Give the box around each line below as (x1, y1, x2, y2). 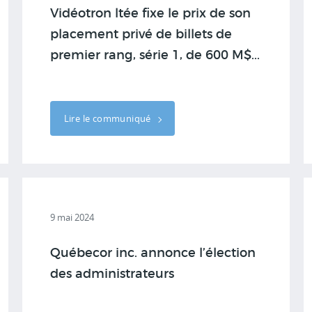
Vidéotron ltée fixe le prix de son (49, 8, 251, 20)
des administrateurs (49, 268, 174, 281)
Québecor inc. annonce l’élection (49, 247, 256, 260)
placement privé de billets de (49, 29, 232, 41)
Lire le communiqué (63, 112, 154, 125)
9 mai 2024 (49, 211, 94, 224)
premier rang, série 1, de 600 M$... (49, 49, 260, 62)
